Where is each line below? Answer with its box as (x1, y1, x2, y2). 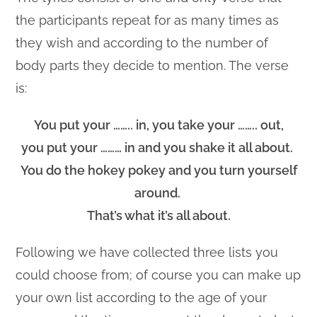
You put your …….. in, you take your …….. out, (33, 117, 284, 132)
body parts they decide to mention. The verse (16, 58, 289, 73)
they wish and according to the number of (16, 35, 269, 50)
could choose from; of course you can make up (16, 267, 301, 282)
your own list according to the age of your (16, 290, 267, 305)
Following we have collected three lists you (16, 245, 279, 260)
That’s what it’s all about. (86, 208, 231, 223)
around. (134, 185, 183, 200)
